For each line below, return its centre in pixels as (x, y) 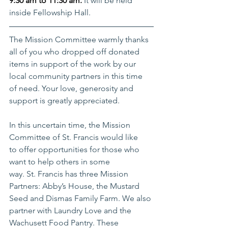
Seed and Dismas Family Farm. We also (81, 198)
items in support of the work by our (74, 64)
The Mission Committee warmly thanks (80, 40)
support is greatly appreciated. (65, 101)
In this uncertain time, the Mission (71, 125)
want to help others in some (61, 162)
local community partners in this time (77, 76)
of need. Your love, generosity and (72, 89)
